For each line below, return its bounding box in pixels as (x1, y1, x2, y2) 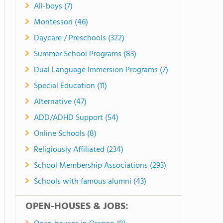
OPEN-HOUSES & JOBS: (25, 199, 128, 215)
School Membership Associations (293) (34, 159, 166, 172)
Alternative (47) (34, 96, 87, 109)
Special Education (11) (34, 80, 107, 93)
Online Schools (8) (34, 127, 97, 140)
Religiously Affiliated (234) (34, 143, 123, 156)
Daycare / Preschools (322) (34, 32, 124, 45)
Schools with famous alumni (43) (34, 175, 146, 188)
